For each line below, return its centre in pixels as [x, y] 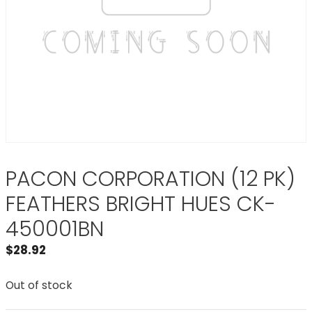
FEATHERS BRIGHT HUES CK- [141, 204]
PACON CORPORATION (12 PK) [150, 179]
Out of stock [39, 285]
